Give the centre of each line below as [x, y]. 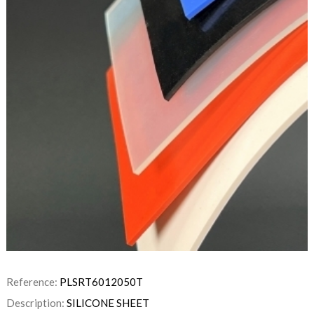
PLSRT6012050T [101, 282]
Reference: [33, 282]
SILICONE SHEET [108, 303]
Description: [36, 303]
